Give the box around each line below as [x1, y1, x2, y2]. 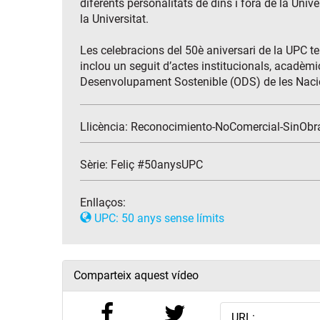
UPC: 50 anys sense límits [91, 211, 224, 226]
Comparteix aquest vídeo [74, 269, 199, 283]
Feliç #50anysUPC [111, 158, 203, 172]
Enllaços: [80, 196, 126, 210]
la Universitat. [80, 12, 149, 26]
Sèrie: [80, 158, 111, 172]
